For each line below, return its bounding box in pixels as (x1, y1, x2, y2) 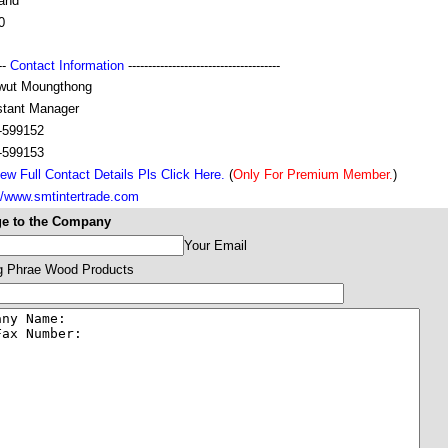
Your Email (184, 238, 247, 253)
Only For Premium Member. (233, 167, 393, 182)
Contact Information (10, 58, 124, 73)
